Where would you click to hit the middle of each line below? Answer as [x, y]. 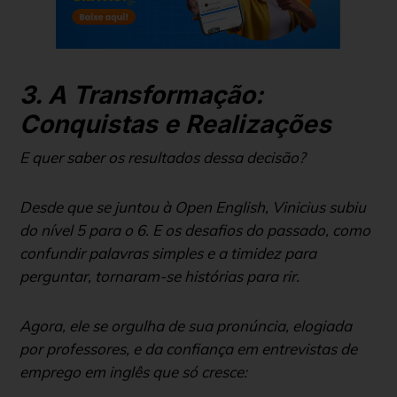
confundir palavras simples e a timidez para [168, 253]
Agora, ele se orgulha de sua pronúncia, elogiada [186, 325]
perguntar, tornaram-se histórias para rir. [161, 276]
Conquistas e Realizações [175, 124]
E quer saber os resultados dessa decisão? [164, 157]
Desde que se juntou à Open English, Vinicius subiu [193, 206]
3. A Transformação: [141, 94]
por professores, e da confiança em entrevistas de [188, 348]
